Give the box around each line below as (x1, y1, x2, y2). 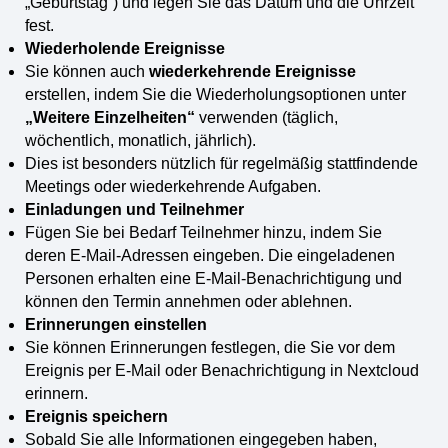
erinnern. (25, 384, 88, 402)
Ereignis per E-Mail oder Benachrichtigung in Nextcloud (25, 361, 419, 379)
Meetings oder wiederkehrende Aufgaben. (25, 177, 321, 195)
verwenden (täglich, (195, 108, 338, 126)
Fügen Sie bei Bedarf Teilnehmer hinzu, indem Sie (25, 223, 382, 241)
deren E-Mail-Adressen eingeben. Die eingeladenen (25, 246, 395, 264)
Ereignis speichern (25, 407, 168, 425)
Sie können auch (25, 62, 149, 80)
